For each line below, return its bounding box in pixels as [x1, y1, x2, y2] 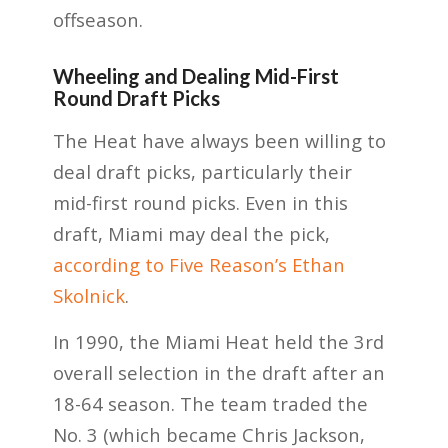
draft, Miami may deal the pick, [52, 220, 330, 246]
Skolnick [52, 282, 125, 308]
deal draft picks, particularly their [52, 158, 352, 184]
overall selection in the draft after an [52, 360, 385, 386]
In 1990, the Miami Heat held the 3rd [52, 329, 384, 355]
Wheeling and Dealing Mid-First [52, 64, 339, 89]
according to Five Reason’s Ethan [52, 251, 345, 277]
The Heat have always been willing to [52, 127, 386, 153]
